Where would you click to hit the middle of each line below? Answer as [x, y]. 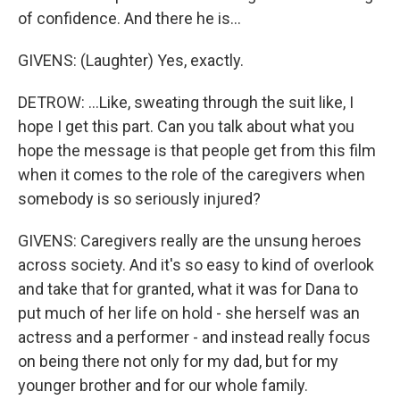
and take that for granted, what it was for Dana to [188, 289]
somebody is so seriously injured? [139, 199]
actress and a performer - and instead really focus [194, 337]
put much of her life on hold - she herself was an [189, 313]
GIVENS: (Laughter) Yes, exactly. [131, 60]
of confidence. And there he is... [129, 18]
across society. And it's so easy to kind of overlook [196, 265]
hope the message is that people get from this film [197, 150]
